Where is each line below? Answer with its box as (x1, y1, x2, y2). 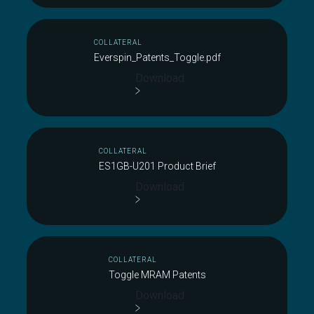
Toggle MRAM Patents (108, 269, 206, 280)
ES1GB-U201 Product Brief (98, 161, 216, 172)
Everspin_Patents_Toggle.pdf (93, 52, 221, 63)
